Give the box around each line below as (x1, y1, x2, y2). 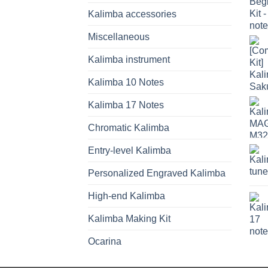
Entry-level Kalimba (88, 145, 171, 156)
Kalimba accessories (88, 8, 176, 19)
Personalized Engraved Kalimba (88, 167, 226, 178)
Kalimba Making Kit (88, 213, 170, 224)
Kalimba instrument (88, 54, 170, 65)
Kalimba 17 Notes (88, 99, 164, 110)
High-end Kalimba (88, 190, 165, 201)
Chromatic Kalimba (88, 122, 169, 133)
